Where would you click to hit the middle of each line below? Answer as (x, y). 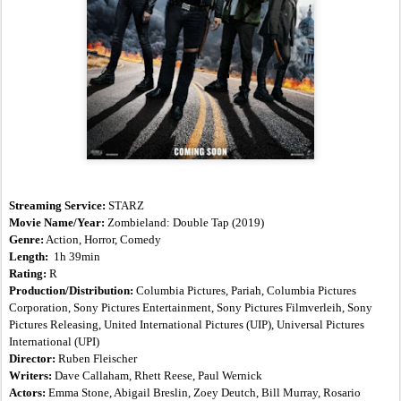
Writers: (30, 376)
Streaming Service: (57, 206)
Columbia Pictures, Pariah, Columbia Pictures (245, 291)
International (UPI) (54, 342)
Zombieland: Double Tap (168, 223)
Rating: (28, 274)
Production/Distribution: (71, 291)
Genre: (26, 240)
